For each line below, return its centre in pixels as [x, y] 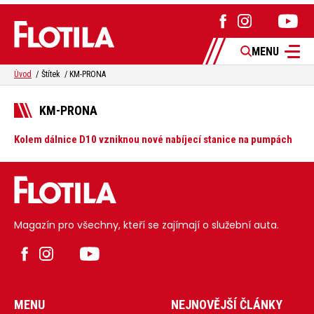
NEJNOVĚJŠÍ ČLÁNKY [227, 304]
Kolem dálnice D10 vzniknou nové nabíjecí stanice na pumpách [153, 140]
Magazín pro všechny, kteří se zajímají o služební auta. [146, 225]
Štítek [50, 75]
